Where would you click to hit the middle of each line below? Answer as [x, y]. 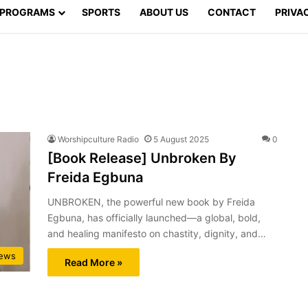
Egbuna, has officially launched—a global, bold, [154, 217]
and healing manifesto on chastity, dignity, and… [157, 233]
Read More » [93, 262]
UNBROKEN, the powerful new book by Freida [151, 201]
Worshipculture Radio [98, 139]
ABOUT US [164, 12]
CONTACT [232, 12]
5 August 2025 [181, 139]
